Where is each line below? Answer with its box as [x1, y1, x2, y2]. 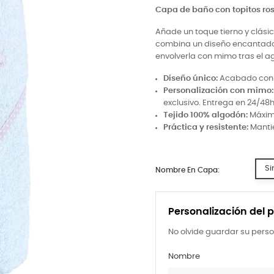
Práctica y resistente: [163, 124, 248, 131]
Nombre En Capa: [155, 166, 220, 174]
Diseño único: [163, 75, 218, 83]
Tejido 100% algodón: [163, 111, 248, 119]
